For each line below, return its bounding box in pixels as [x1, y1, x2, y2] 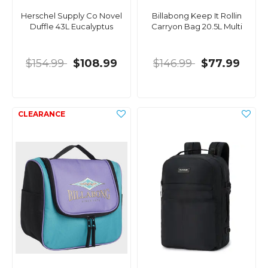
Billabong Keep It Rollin [151, 11, 242, 21]
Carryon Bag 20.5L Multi [151, 22, 242, 32]
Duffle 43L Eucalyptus [30, 22, 113, 32]
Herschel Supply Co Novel [21, 11, 122, 21]
